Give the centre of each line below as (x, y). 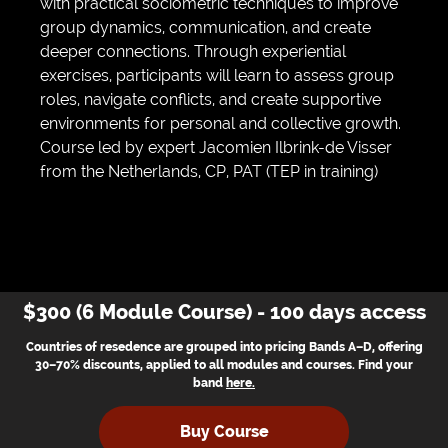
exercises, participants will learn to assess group (217, 76)
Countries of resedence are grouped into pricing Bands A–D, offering (224, 347)
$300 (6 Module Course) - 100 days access (224, 312)
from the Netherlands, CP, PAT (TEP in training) (209, 172)
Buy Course (224, 432)
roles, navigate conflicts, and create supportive (210, 100)
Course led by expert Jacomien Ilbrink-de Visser (216, 148)
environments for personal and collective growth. (220, 124)
